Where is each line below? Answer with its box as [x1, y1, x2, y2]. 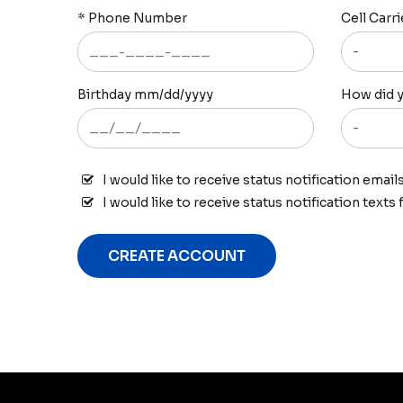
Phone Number [88, 10, 187, 26]
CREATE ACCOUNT [108, 246, 246, 265]
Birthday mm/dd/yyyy [77, 86, 213, 103]
